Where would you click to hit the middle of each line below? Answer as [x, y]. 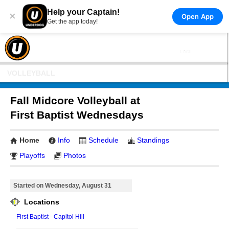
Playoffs [32, 155]
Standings [153, 140]
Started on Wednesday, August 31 [62, 185]
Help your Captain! [83, 12]
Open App [197, 16]
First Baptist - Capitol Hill [50, 216]
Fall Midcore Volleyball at [75, 100]
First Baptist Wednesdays [77, 115]
